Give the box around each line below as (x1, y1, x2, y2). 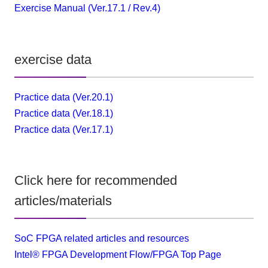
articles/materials (14, 194, 112, 209)
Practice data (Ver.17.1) (14, 124, 113, 135)
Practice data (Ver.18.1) (14, 108, 113, 118)
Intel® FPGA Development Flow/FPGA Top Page (14, 249, 221, 260)
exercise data (14, 53, 92, 68)
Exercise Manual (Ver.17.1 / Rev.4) (14, 3, 160, 14)
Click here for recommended (14, 173, 177, 188)
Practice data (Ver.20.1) (14, 92, 113, 102)
